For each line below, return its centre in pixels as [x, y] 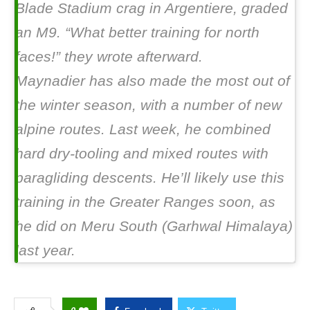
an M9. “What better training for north [137, 32]
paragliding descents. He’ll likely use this [150, 177]
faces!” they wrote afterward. [109, 56]
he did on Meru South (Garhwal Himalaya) [154, 226]
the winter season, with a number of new [148, 104]
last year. [45, 250]
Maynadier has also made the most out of [153, 80]
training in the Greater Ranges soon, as [145, 201]
